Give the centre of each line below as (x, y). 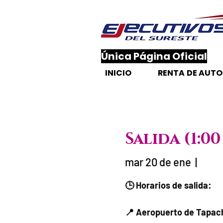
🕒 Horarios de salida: (168, 185)
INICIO (118, 73)
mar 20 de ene (158, 162)
